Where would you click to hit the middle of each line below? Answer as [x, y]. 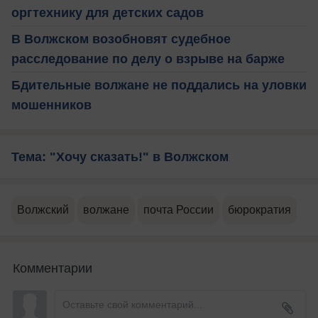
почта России [179, 209]
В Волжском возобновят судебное [121, 39]
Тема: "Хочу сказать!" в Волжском [120, 157]
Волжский [43, 209]
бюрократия [259, 209]
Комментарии [53, 267]
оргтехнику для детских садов [108, 12]
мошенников [51, 105]
